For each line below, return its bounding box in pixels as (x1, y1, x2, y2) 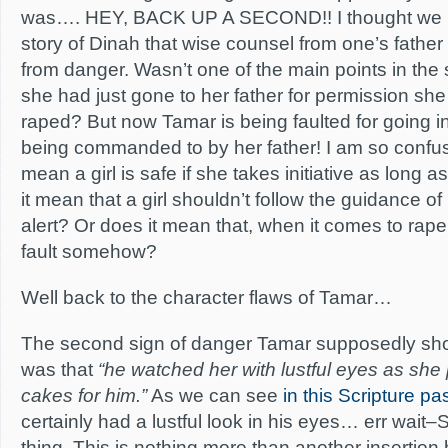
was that (21, 359, 98, 380)
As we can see (147, 385, 283, 406)
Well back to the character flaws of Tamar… (21, 287, 392, 308)
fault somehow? (21, 241, 157, 262)
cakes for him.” (21, 385, 147, 406)
